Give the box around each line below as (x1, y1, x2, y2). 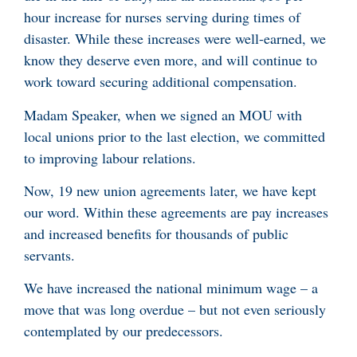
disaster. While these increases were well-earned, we (24, 29, 326, 49)
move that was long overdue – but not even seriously (24, 300, 326, 320)
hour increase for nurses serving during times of (24, 7, 300, 27)
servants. (24, 245, 80, 265)
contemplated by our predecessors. (24, 321, 223, 341)
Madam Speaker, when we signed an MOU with (24, 104, 302, 124)
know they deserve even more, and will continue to (24, 50, 317, 70)
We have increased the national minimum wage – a (24, 278, 318, 298)
